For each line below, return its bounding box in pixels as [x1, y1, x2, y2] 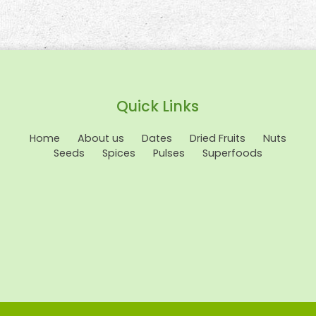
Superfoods [202, 145, 262, 160]
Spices [102, 145, 135, 160]
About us [77, 130, 124, 145]
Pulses [152, 145, 185, 160]
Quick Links [116, 95, 200, 116]
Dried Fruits [189, 130, 245, 145]
